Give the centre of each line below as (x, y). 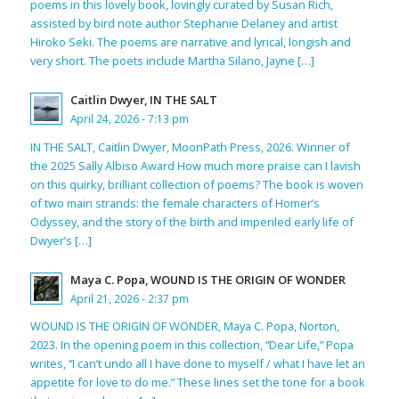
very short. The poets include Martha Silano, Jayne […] (172, 61)
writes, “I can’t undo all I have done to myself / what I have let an (197, 364)
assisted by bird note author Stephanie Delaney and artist (183, 24)
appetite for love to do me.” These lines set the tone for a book (197, 383)
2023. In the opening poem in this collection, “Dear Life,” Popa (191, 345)
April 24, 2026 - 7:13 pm (129, 118)
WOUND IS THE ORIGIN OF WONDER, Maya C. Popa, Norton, (184, 326)
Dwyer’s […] (61, 240)
